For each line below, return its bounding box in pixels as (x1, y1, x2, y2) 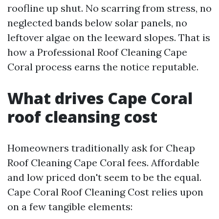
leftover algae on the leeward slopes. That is (7, 31, 210, 44)
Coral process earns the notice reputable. (7, 61, 198, 73)
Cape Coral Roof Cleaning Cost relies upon (7, 186, 203, 198)
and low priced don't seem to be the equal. (7, 171, 201, 183)
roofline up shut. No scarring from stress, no (7, 2, 212, 14)
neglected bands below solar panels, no (7, 17, 187, 29)
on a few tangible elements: (7, 200, 132, 213)
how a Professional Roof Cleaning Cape (7, 46, 187, 58)
